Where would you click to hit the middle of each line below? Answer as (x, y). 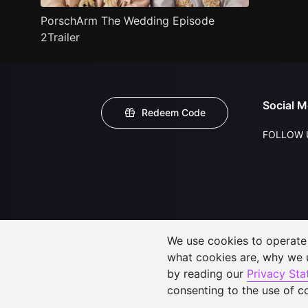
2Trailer (60, 37)
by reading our (207, 274)
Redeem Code (173, 112)
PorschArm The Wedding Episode (127, 20)
